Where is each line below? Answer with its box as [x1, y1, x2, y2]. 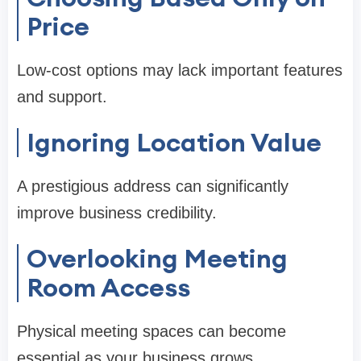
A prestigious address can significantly [17, 176, 288, 195]
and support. [17, 87, 107, 106]
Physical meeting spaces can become [17, 322, 286, 340]
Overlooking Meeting [27, 241, 288, 275]
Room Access [27, 270, 190, 304]
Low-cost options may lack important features [17, 60, 342, 79]
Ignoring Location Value [27, 125, 322, 159]
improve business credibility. [17, 203, 217, 222]
